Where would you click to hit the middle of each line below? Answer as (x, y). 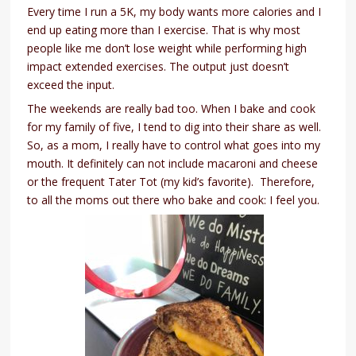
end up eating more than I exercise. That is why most (164, 30)
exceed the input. (71, 85)
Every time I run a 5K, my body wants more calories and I (174, 12)
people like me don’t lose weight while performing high (167, 48)
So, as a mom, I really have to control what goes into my (174, 145)
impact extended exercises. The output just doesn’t (159, 67)
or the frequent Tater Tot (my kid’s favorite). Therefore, (171, 182)
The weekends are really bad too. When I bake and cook (172, 109)
